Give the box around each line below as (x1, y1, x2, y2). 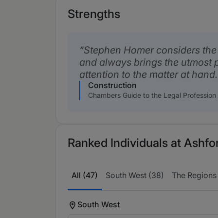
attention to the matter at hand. (79, 69, 217, 80)
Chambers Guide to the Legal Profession (88, 91, 216, 99)
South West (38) (106, 170, 164, 180)
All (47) (72, 170, 98, 180)
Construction (88, 80, 137, 90)
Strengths (68, 7, 120, 21)
